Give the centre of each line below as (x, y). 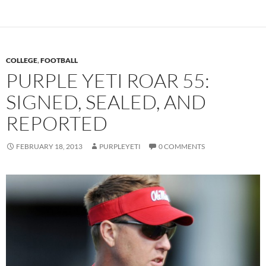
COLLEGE (22, 61)
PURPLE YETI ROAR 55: (108, 81)
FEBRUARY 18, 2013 (49, 147)
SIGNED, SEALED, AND (106, 102)
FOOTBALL (59, 61)
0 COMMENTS (182, 147)
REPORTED (57, 123)
